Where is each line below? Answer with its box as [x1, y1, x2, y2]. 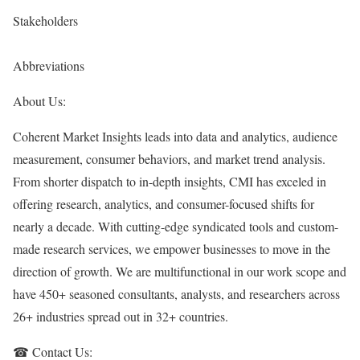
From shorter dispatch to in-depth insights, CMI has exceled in [13, 173, 326, 190]
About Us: [13, 92, 66, 109]
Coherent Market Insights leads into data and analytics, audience [13, 128, 337, 145]
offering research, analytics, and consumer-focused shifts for [13, 195, 314, 212]
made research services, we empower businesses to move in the [13, 240, 330, 257]
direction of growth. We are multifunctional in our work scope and [13, 263, 346, 280]
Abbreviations [13, 57, 84, 74]
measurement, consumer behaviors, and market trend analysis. [13, 150, 325, 167]
